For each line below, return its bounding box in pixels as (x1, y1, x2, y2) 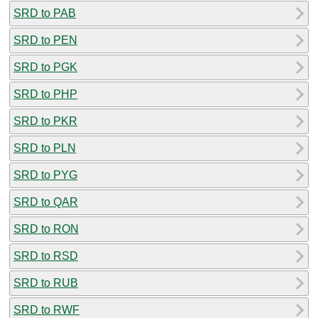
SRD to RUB (13, 276, 78, 289)
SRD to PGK (13, 60, 77, 73)
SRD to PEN (13, 33, 77, 46)
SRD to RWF (13, 303, 79, 316)
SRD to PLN (13, 141, 76, 154)
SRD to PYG (13, 168, 77, 181)
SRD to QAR (13, 195, 78, 208)
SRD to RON (13, 222, 79, 235)
